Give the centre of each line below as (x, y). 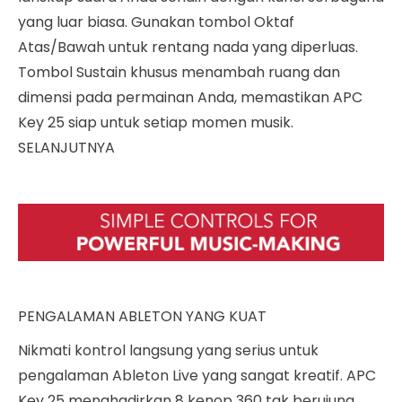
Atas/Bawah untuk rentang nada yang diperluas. (188, 47)
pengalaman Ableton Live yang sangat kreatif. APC (197, 376)
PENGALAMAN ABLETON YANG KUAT (142, 317)
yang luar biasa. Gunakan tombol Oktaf (156, 22)
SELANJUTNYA (66, 147)
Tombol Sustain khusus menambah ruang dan (179, 72)
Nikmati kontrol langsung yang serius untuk (168, 351)
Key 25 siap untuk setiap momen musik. (156, 122)
